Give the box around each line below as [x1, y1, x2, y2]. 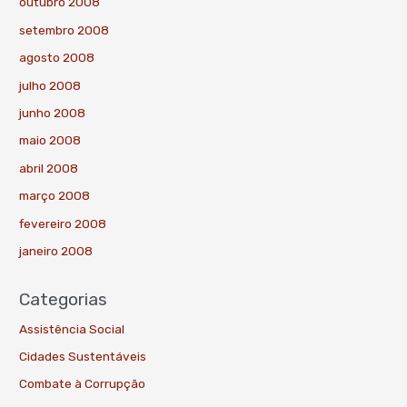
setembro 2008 [19, 22, 110, 37]
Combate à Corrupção [19, 376, 146, 392]
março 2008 [19, 188, 91, 203]
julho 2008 [19, 77, 82, 93]
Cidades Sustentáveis [19, 349, 147, 364]
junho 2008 [19, 105, 86, 121]
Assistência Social [19, 321, 125, 336]
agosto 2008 [19, 50, 95, 65]
